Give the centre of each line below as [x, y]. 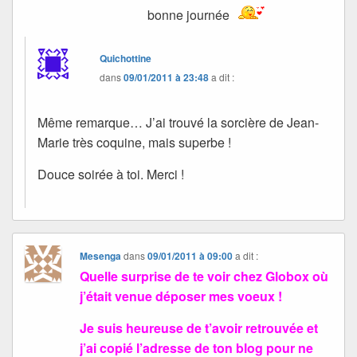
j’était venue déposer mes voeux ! [181, 296]
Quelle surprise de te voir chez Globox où [204, 277]
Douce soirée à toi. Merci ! [111, 175]
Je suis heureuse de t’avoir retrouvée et [199, 328]
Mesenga [101, 256]
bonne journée [190, 15]
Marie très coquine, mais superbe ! [134, 143]
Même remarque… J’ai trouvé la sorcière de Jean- [178, 123]
